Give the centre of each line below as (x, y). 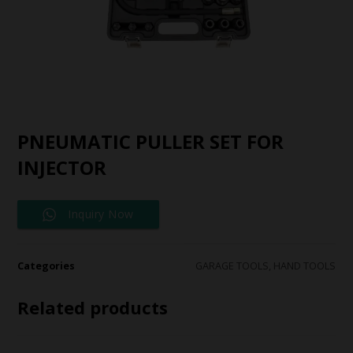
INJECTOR (62, 168)
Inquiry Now (101, 214)
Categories (46, 266)
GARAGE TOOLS (232, 266)
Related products (93, 308)
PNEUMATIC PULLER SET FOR (151, 142)
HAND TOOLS (304, 266)
